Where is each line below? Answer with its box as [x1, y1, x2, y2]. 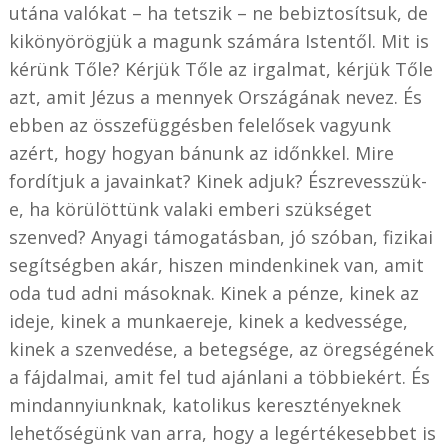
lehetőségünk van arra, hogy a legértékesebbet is [8, 420, 436, 445]
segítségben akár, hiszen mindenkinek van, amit [8, 252, 424, 277]
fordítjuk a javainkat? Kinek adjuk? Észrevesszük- [8, 168, 427, 193]
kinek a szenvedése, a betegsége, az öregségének [8, 336, 434, 361]
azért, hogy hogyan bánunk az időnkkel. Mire [8, 140, 394, 165]
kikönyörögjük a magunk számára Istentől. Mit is [8, 28, 429, 53]
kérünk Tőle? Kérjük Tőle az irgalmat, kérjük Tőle [8, 56, 433, 81]
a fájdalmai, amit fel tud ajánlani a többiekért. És [8, 364, 430, 389]
